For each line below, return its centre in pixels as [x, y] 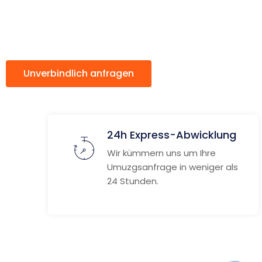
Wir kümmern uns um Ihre [161, 153]
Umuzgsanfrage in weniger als [173, 167]
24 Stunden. [133, 181]
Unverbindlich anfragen [79, 73]
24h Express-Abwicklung [172, 135]
